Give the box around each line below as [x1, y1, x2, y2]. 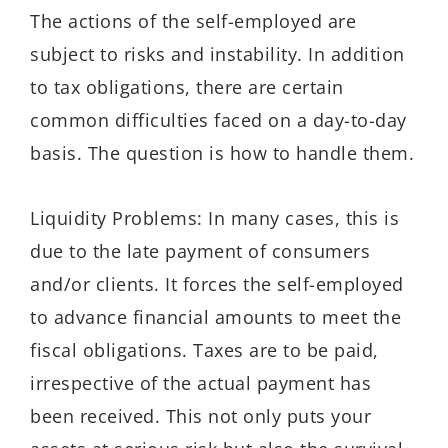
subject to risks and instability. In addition [30, 42, 405, 67]
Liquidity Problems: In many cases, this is [30, 205, 399, 230]
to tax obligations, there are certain [30, 75, 344, 100]
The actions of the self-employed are [30, 9, 356, 34]
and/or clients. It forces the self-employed [30, 271, 404, 296]
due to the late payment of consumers [30, 238, 370, 263]
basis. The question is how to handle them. [30, 141, 414, 166]
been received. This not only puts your [30, 403, 371, 428]
